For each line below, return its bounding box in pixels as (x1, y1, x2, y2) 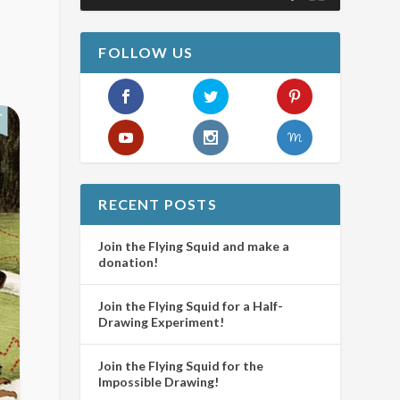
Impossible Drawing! (98, 373, 220, 389)
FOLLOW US (98, 44, 194, 62)
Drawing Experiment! (98, 313, 225, 329)
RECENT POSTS (98, 195, 217, 212)
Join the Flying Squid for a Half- (98, 297, 284, 313)
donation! (98, 254, 159, 270)
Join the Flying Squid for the (98, 357, 264, 373)
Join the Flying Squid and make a (98, 237, 290, 254)
